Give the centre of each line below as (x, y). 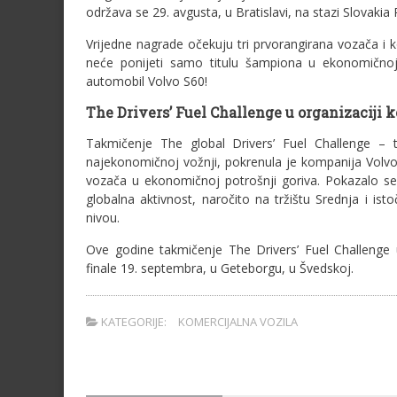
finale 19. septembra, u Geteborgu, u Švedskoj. (220, 268)
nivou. (103, 218)
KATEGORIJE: (132, 322)
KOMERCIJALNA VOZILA (238, 322)
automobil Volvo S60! (147, 81)
